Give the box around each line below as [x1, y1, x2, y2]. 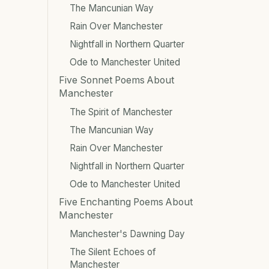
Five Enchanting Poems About [59, 196, 193, 208]
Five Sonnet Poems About [59, 74, 174, 86]
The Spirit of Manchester [70, 106, 172, 118]
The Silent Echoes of [70, 246, 156, 258]
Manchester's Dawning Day [70, 228, 185, 240]
